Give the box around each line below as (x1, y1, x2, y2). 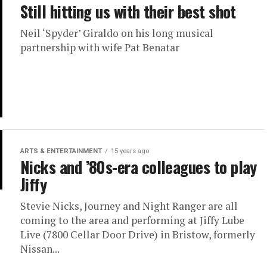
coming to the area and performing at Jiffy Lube (20, 213, 244, 227)
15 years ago (111, 147, 149, 155)
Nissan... (20, 242, 60, 256)
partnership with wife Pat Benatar (20, 41, 179, 54)
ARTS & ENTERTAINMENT (20, 147, 102, 155)
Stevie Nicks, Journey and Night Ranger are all (20, 199, 238, 213)
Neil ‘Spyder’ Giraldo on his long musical (20, 26, 213, 40)
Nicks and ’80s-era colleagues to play (20, 155, 257, 179)
